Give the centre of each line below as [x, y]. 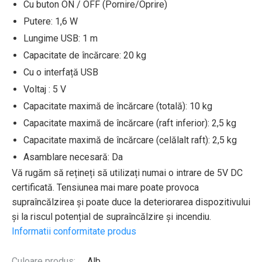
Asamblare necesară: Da [73, 157]
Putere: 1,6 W [51, 21]
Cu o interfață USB [61, 72]
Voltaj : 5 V [45, 89]
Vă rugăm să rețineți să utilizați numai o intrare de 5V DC [127, 173]
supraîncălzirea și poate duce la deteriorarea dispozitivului [131, 202]
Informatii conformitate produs [74, 231]
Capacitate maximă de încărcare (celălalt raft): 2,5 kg [130, 140]
